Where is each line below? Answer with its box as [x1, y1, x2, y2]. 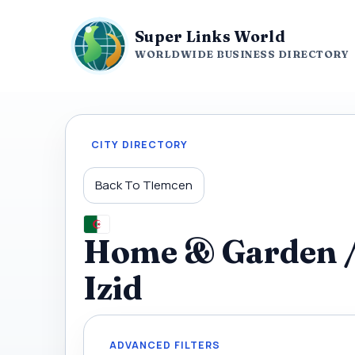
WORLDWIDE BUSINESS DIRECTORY [135, 48, 349, 60]
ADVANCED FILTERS [109, 338, 220, 352]
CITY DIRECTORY [91, 138, 188, 151]
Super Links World [135, 27, 285, 46]
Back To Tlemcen [95, 177, 193, 193]
